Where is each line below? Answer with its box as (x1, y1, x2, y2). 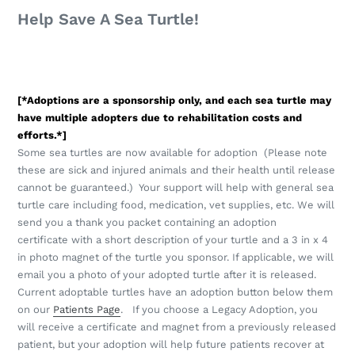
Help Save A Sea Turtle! (17, 10, 199, 29)
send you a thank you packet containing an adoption (17, 216, 277, 229)
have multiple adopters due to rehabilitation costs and (17, 112, 302, 124)
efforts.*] (17, 129, 67, 142)
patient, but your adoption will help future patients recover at (17, 338, 324, 351)
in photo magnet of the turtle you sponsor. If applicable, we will (17, 251, 334, 264)
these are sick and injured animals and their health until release (17, 164, 335, 177)
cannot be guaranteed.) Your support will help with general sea (17, 181, 334, 194)
